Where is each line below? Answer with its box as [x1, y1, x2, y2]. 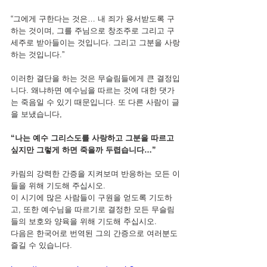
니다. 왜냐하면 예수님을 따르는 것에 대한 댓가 [11, 86, 175, 95]
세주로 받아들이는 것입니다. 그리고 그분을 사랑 [11, 38, 180, 47]
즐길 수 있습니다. [11, 241, 72, 250]
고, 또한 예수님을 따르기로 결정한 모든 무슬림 [11, 205, 175, 214]
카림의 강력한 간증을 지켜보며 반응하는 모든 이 [11, 169, 180, 178]
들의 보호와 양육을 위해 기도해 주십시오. [11, 217, 157, 226]
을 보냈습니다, [11, 110, 62, 119]
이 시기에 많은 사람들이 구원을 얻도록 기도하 [11, 193, 172, 202]
